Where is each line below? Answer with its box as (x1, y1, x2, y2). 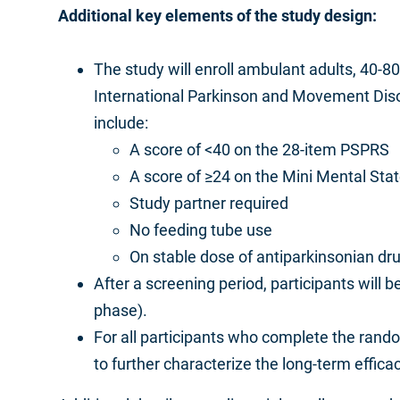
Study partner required (129, 194, 292, 212)
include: (94, 113, 152, 132)
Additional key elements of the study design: (58, 6, 377, 25)
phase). (94, 301, 151, 320)
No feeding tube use (129, 221, 272, 239)
